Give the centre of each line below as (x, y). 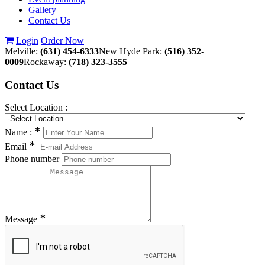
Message (22, 219)
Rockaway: (45, 62)
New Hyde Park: (130, 51)
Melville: (21, 51)
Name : (20, 132)
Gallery (42, 10)
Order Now (62, 41)
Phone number (32, 159)
